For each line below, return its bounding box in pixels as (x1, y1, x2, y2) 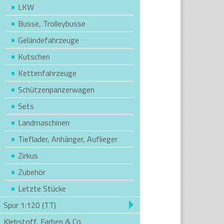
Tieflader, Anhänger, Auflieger (17, 133, 117, 145)
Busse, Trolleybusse (17, 17, 85, 29)
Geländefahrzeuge (17, 34, 79, 46)
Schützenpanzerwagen (17, 83, 94, 95)
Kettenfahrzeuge (17, 67, 76, 79)
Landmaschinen (17, 116, 69, 128)
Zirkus (17, 149, 38, 161)
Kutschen (17, 50, 50, 62)
